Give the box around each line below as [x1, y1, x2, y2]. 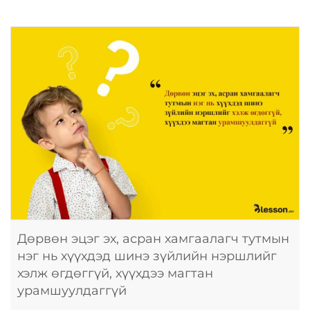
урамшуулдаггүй [17, 282, 127, 298]
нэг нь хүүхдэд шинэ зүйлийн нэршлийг [17, 248, 277, 264]
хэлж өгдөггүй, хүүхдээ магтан [17, 265, 213, 281]
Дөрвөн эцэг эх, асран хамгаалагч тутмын [17, 230, 289, 246]
